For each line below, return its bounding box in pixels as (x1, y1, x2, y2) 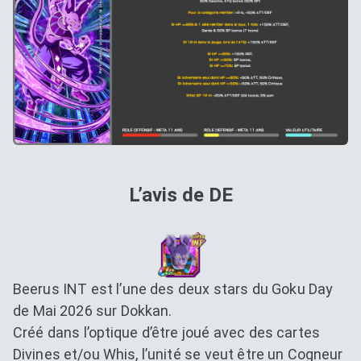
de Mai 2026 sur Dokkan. (13, 301, 172, 319)
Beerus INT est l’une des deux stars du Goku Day (13, 280, 334, 297)
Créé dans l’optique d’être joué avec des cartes (13, 323, 320, 341)
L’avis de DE (128, 184, 233, 207)
